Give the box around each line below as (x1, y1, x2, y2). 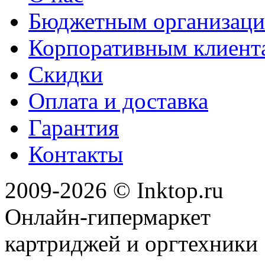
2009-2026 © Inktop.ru (5, 177, 224, 203)
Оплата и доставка (28, 88, 208, 114)
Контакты (28, 141, 123, 167)
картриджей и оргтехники (5, 230, 258, 256)
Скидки (28, 61, 103, 87)
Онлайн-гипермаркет (5, 203, 216, 230)
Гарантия (28, 114, 119, 140)
